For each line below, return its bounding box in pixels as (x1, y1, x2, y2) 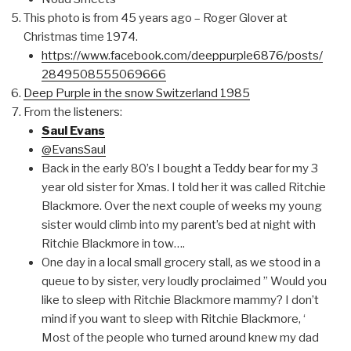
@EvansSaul (41, 142, 106, 157)
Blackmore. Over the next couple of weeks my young (41, 198, 322, 213)
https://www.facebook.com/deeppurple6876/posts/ (41, 48, 323, 63)
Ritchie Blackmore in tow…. (41, 236, 185, 251)
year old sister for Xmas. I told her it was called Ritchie (41, 179, 326, 194)
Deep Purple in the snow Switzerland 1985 (24, 85, 250, 100)
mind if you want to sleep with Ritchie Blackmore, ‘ (41, 311, 306, 326)
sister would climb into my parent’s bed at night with (41, 217, 316, 232)
